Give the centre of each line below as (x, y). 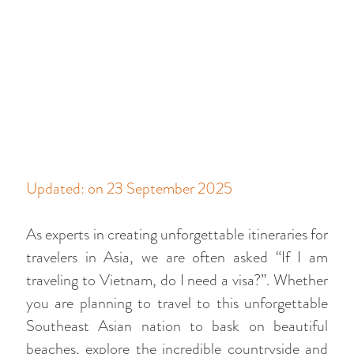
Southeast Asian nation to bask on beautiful (177, 326)
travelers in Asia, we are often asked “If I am (177, 257)
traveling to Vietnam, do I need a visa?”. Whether (177, 280)
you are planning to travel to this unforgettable (177, 303)
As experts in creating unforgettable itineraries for (177, 234)
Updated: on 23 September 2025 (129, 188)
